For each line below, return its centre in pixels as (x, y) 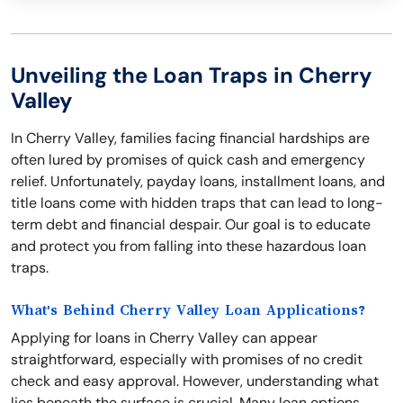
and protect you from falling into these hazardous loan (188, 246)
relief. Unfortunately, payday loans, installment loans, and (198, 181)
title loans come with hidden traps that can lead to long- (197, 203)
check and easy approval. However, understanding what (195, 381)
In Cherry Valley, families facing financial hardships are (190, 138)
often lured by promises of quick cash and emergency (188, 160)
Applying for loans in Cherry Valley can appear (164, 338)
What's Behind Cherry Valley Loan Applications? (188, 310)
